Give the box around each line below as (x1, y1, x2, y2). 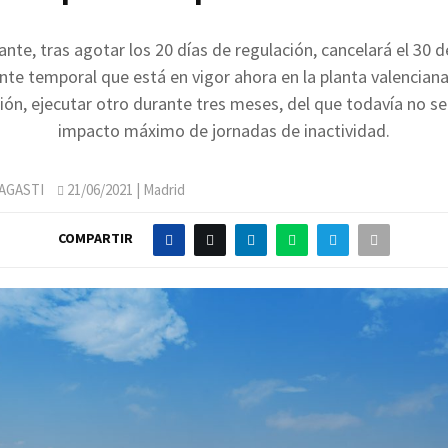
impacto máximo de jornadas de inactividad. (58, 118, 390, 142)
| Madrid (133, 179, 185, 199)
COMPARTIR (58, 229, 133, 248)
